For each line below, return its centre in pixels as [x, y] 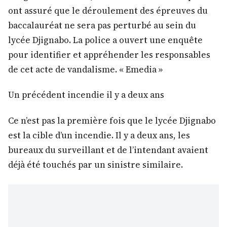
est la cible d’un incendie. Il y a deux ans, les [99, 135]
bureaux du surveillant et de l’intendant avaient [108, 150]
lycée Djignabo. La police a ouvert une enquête [105, 40]
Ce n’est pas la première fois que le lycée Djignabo [112, 120]
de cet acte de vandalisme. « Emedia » [85, 70]
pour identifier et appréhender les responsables [109, 55]
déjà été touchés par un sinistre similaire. [96, 164]
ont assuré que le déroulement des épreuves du [108, 11]
